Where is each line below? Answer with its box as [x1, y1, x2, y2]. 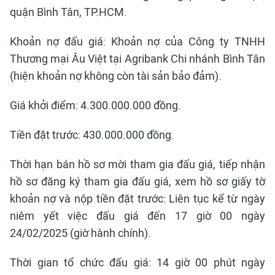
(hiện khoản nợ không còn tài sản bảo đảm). [10, 69, 222, 82]
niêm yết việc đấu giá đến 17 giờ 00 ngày [10, 209, 265, 222]
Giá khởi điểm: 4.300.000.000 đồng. [10, 99, 181, 112]
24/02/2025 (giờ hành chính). [10, 227, 151, 239]
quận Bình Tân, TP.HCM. [10, 6, 127, 18]
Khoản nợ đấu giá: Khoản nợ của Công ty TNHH [10, 35, 265, 48]
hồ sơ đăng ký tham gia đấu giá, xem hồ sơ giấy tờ [10, 175, 265, 188]
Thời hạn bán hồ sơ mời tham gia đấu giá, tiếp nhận [10, 158, 265, 171]
